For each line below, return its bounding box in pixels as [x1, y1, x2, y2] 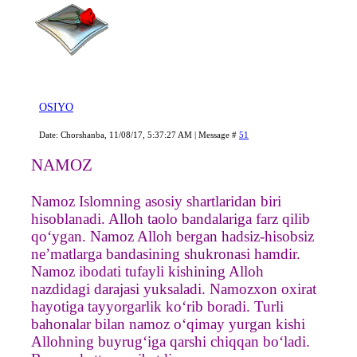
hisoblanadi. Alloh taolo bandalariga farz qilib [31, 210, 310, 227]
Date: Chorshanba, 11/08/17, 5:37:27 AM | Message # [39, 129, 239, 139]
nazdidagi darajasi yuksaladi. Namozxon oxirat [31, 280, 316, 297]
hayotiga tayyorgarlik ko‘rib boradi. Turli [31, 297, 284, 315]
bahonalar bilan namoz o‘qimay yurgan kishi [31, 315, 305, 332]
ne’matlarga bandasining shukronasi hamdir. [31, 245, 300, 262]
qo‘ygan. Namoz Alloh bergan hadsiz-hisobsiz [31, 227, 314, 245]
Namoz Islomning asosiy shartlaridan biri [31, 192, 281, 210]
